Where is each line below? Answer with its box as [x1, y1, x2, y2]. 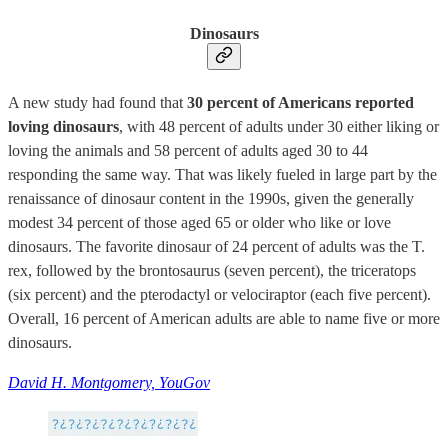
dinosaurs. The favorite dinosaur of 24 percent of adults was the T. [8, 237, 425, 255]
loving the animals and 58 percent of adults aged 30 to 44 [8, 141, 368, 159]
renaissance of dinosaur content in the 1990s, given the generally [8, 189, 414, 207]
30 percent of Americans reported [187, 93, 414, 111]
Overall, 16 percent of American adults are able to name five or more [8, 309, 440, 327]
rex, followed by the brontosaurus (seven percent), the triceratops [8, 261, 416, 279]
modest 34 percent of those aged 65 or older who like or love [8, 213, 391, 231]
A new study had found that [8, 93, 187, 111]
